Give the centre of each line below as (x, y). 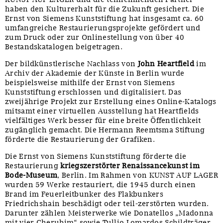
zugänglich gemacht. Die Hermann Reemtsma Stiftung (105, 130)
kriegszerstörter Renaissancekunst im (130, 166)
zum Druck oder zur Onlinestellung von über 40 (95, 37)
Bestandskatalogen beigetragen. (64, 47)
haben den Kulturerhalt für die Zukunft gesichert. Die (105, 9)
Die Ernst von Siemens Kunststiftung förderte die (96, 156)
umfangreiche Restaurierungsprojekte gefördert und (103, 28)
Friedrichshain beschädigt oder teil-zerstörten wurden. (107, 203)
